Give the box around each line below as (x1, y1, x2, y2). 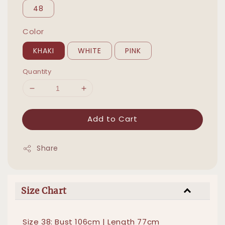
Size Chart (21, 185, 67, 197)
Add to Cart (87, 114, 138, 125)
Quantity (23, 67, 52, 77)
